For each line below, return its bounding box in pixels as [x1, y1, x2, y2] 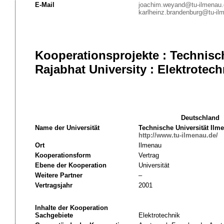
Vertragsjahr [34, 181, 72, 189]
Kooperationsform [34, 151, 91, 159]
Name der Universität [34, 124, 99, 131]
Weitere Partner [34, 171, 82, 179]
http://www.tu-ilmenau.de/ [138, 131, 218, 139]
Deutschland [181, 114, 219, 121]
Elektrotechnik [138, 211, 180, 219]
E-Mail [34, 1, 54, 8]
